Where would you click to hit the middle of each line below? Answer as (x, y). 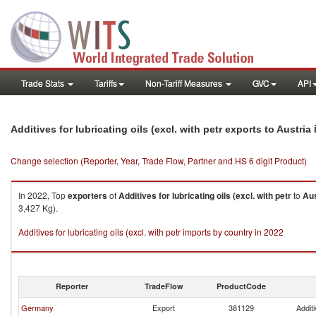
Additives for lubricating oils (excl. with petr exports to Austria (161, 129)
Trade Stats (44, 83)
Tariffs (106, 83)
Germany (37, 308)
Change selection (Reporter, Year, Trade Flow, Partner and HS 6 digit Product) (159, 160)
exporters (87, 195)
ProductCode (241, 286)
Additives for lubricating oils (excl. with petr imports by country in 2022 (151, 232)
